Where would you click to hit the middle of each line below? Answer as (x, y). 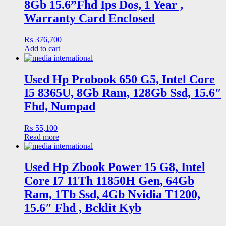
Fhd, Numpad (60, 106)
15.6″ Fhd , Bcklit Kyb (83, 208)
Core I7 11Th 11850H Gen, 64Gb (109, 181)
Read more (42, 137)
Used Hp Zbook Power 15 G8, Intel (115, 167)
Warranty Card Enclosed (90, 18)
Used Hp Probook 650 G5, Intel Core (120, 79)
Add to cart (42, 48)
